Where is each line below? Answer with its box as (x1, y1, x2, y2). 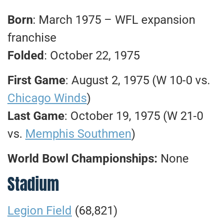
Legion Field (7, 203, 72, 218)
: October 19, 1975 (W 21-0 (64, 109, 203, 123)
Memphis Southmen (25, 127, 131, 141)
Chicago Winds (7, 91, 87, 106)
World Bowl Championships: (7, 152, 161, 166)
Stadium (7, 171, 59, 196)
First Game (7, 73, 65, 88)
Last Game (7, 109, 64, 123)
